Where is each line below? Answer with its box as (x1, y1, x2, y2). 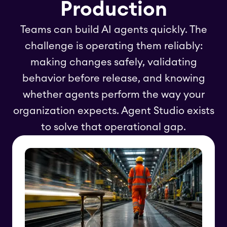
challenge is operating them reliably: (24, 41, 203, 51)
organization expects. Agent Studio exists (13, 106, 214, 116)
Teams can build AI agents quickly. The (20, 25, 207, 35)
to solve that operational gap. (41, 122, 186, 132)
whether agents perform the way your (22, 90, 205, 100)
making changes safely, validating (30, 57, 197, 67)
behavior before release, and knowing (22, 73, 205, 84)
